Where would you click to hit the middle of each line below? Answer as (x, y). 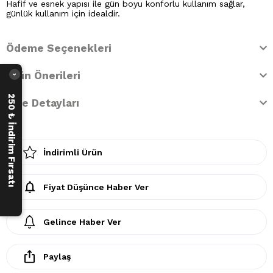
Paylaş (57, 256)
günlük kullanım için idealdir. (63, 13)
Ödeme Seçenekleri (59, 48)
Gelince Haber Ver (82, 222)
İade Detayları (43, 103)
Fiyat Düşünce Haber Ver (96, 187)
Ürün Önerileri (43, 75)
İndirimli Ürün (73, 152)
